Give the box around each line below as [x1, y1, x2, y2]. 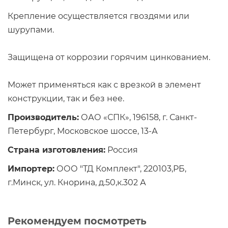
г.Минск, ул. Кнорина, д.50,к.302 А [8, 177, 146, 187]
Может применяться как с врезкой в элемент [8, 79, 201, 90]
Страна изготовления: [8, 145, 105, 155]
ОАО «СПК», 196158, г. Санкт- [79, 112, 197, 122]
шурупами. [8, 24, 54, 35]
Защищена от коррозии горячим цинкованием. [8, 52, 210, 62]
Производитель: [8, 112, 79, 122]
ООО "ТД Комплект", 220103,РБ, [54, 163, 186, 174]
